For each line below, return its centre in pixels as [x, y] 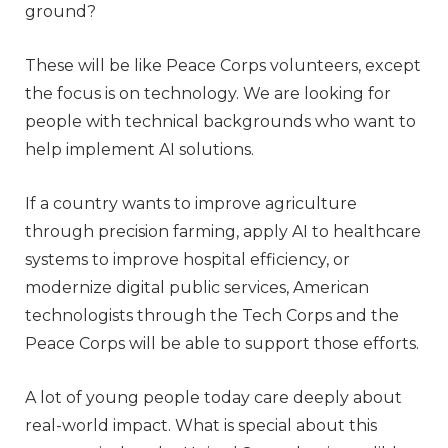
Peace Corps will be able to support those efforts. [222, 343]
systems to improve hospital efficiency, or [187, 259]
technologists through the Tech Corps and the [212, 315]
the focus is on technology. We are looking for [208, 93]
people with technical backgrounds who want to [220, 121]
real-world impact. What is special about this [201, 425]
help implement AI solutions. [139, 149]
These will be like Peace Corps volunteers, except [223, 65]
